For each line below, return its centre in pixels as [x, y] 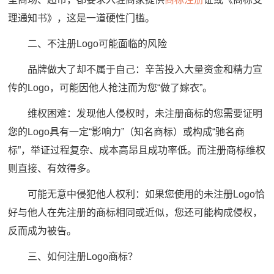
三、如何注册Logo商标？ [73, 256]
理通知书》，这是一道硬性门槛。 [82, 18]
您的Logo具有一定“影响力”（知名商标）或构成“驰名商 [127, 131]
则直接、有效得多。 [52, 168]
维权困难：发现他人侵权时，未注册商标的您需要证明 [135, 113]
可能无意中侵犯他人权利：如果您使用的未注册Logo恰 [137, 194]
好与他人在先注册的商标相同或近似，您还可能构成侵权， [135, 212]
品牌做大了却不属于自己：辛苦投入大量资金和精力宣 [135, 69]
